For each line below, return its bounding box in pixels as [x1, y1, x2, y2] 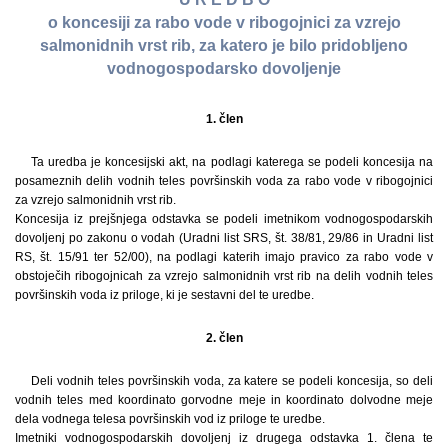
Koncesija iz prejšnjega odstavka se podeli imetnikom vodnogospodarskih [15, 211, 433, 226]
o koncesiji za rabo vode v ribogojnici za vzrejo [47, 14, 401, 32]
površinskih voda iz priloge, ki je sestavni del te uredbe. [15, 287, 314, 302]
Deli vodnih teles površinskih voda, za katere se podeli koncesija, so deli [31, 373, 433, 388]
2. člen [205, 330, 243, 345]
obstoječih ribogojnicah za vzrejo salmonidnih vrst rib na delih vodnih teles [15, 268, 433, 283]
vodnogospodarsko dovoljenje [107, 60, 341, 78]
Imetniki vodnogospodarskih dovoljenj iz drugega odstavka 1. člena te [15, 430, 433, 445]
